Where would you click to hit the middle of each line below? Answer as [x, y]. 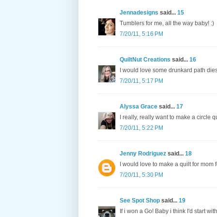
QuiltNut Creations [145, 60]
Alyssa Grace [139, 107]
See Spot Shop [140, 201]
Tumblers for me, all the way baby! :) [167, 23]
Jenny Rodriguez [143, 154]
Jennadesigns [139, 13]
